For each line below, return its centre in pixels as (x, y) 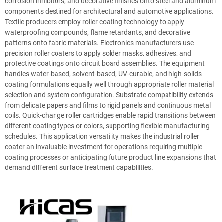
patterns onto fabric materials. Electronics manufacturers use (99, 43)
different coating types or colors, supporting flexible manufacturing (107, 126)
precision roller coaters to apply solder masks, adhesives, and (98, 53)
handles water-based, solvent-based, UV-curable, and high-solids (103, 74)
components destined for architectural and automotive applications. (109, 11)
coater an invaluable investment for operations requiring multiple (104, 147)
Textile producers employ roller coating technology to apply (95, 22)
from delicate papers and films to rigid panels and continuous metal (108, 105)
